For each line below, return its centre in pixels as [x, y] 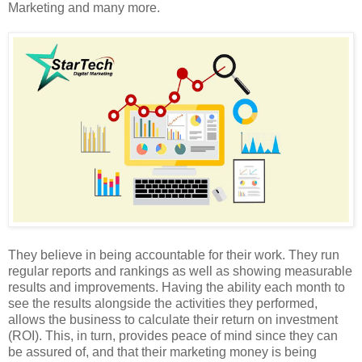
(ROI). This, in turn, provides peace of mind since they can [173, 336]
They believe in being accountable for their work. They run [174, 255]
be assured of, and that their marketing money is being [162, 352]
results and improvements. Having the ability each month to [177, 288]
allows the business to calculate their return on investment [173, 320]
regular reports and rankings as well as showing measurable [180, 271]
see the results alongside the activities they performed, [163, 304]
